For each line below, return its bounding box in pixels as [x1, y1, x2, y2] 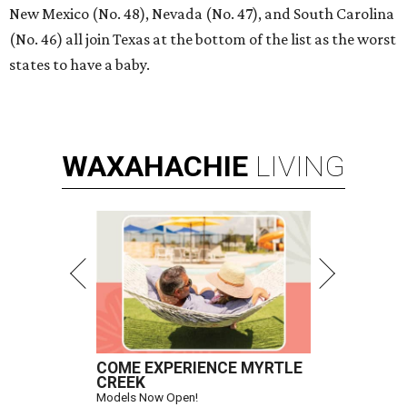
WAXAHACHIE [62, 148, 248, 184]
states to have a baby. [9, 55, 150, 74]
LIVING [255, 148, 345, 184]
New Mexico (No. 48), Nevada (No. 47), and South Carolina [9, 4, 394, 23]
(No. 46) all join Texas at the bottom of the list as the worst [9, 29, 396, 48]
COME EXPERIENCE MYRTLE [96, 358, 303, 377]
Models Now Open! [96, 389, 198, 404]
